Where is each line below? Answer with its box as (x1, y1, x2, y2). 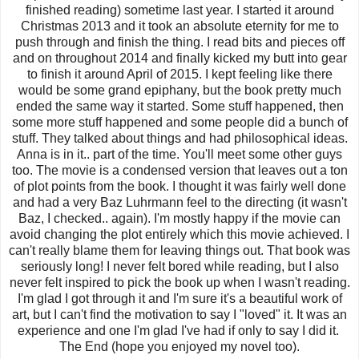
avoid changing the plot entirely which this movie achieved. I (10, 227, 349, 241)
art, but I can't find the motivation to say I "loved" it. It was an (12, 307, 347, 321)
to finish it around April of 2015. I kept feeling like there (26, 67, 333, 81)
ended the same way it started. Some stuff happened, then (15, 99, 344, 113)
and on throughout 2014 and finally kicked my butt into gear (12, 50, 347, 65)
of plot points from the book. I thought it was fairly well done (13, 179, 346, 193)
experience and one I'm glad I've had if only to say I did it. (17, 323, 342, 337)
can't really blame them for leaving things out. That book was (9, 243, 350, 257)
